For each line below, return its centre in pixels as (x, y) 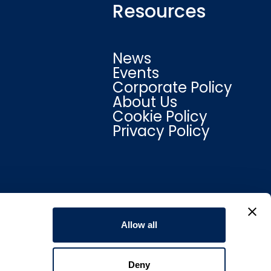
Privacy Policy (161, 131)
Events (136, 73)
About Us (145, 102)
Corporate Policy (172, 87)
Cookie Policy (160, 116)
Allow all (139, 225)
